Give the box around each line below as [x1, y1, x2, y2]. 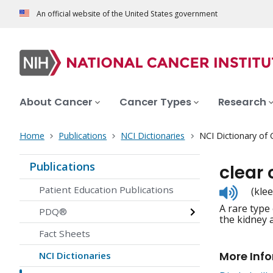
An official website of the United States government [37, 9, 218, 19]
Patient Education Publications [39, 183, 174, 196]
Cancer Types [119, 95, 191, 110]
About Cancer [19, 95, 93, 110]
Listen [237, 183, 264, 197]
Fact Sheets [39, 227, 90, 240]
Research [218, 95, 266, 110]
